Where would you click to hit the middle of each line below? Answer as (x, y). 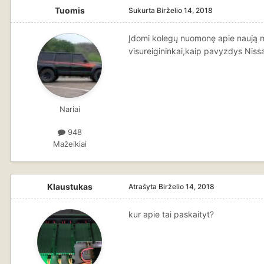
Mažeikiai (70, 143)
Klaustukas (70, 186)
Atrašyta (143, 186)
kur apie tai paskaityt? (171, 214)
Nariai (70, 109)
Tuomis (70, 11)
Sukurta (143, 11)
